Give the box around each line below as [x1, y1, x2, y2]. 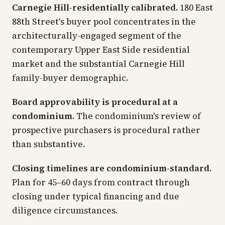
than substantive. [12, 138, 85, 150]
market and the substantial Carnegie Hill [12, 58, 185, 70]
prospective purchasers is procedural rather [12, 124, 200, 136]
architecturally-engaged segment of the [12, 30, 181, 42]
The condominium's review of [74, 110, 201, 122]
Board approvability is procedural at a [12, 96, 178, 108]
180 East [178, 2, 213, 14]
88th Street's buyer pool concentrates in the [12, 16, 196, 28]
